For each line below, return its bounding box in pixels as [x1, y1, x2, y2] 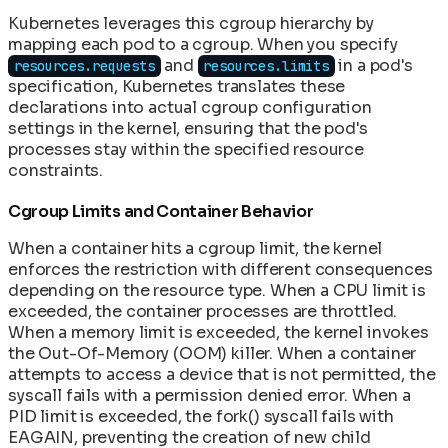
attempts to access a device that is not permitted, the [8, 363, 436, 385]
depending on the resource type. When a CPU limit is [8, 279, 426, 301]
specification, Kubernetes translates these [8, 75, 346, 97]
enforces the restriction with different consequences [8, 258, 433, 280]
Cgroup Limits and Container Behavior [8, 200, 314, 222]
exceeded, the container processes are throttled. [8, 300, 398, 322]
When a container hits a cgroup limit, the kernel [8, 237, 383, 259]
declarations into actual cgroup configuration [8, 96, 372, 118]
